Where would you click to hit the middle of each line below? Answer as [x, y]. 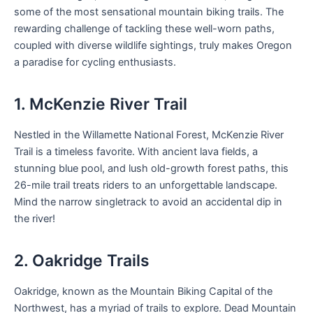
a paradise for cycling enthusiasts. [95, 63]
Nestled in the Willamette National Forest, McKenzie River [149, 135]
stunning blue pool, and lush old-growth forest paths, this [151, 169]
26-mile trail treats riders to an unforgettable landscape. [146, 185]
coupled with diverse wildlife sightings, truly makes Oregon [153, 46]
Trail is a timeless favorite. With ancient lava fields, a [136, 152]
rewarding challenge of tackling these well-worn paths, [144, 29]
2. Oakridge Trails [82, 261]
